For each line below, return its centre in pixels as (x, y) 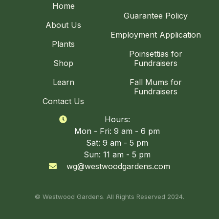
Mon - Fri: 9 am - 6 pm (117, 131)
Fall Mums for (155, 82)
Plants (64, 44)
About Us (64, 25)
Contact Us (64, 101)
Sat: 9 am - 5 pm (117, 143)
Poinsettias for (155, 54)
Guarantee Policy (155, 16)
